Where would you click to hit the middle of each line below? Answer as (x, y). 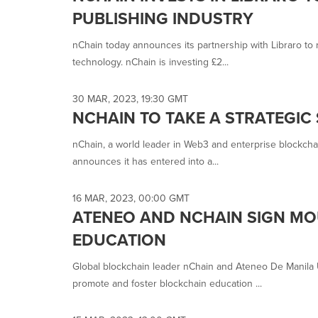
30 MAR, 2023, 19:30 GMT (130, 99)
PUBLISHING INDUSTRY (163, 18)
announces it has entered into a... (146, 161)
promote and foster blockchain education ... (167, 284)
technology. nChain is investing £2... (150, 62)
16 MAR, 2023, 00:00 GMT (131, 198)
